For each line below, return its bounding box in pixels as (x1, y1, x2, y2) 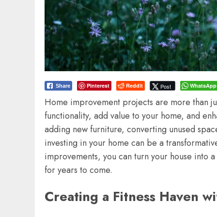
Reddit (126, 82, 143, 90)
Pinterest (87, 82, 109, 90)
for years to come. (45, 164, 112, 177)
